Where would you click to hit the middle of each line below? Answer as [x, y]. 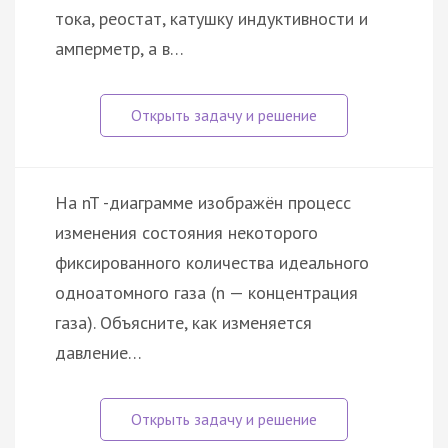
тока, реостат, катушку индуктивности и [211, 18]
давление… [98, 352]
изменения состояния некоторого [186, 232]
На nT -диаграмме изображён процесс [203, 202]
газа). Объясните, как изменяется [183, 322]
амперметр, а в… [119, 48]
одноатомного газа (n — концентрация [206, 292]
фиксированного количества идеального [212, 262]
